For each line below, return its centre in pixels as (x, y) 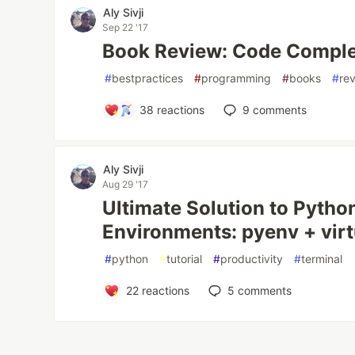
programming (237, 78)
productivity (252, 259)
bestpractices (148, 78)
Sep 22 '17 (126, 28)
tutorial (185, 259)
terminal (322, 259)
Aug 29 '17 (126, 185)
